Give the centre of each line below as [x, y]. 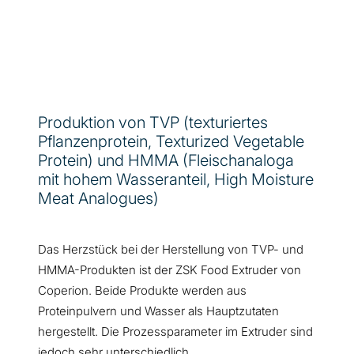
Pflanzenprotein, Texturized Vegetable [171, 142]
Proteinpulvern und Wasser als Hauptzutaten [158, 311]
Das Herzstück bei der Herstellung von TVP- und [171, 250]
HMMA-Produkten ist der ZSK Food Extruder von [169, 270]
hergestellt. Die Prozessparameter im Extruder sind [175, 332]
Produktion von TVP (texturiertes [153, 123]
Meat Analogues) [98, 199]
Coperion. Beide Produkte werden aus [142, 291]
